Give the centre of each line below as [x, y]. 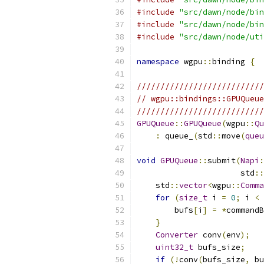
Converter [177, 235]
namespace [158, 62]
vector [193, 185]
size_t [193, 198]
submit [222, 161]
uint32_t [174, 247]
